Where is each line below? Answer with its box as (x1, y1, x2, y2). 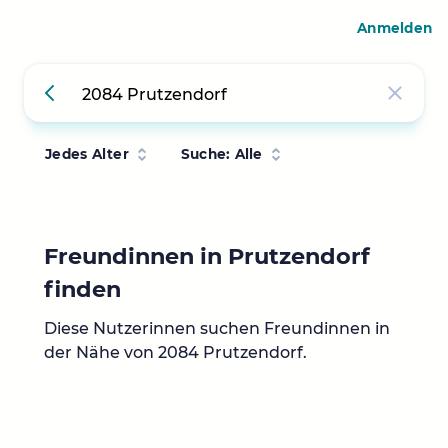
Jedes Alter (45, 146, 129, 162)
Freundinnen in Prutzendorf (44, 242, 370, 270)
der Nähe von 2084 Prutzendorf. (44, 343, 307, 363)
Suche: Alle (180, 146, 263, 162)
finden (44, 275, 121, 303)
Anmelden (357, 20, 432, 36)
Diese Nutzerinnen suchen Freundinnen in (44, 319, 390, 339)
